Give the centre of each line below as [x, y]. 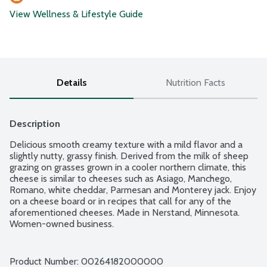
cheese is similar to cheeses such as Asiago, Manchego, [121, 179]
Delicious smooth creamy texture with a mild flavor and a [126, 145]
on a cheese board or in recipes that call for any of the [120, 201]
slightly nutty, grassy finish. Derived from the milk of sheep [129, 156]
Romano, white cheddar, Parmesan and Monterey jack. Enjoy [133, 190]
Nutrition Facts [195, 83]
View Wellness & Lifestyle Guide [76, 14]
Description [35, 124]
